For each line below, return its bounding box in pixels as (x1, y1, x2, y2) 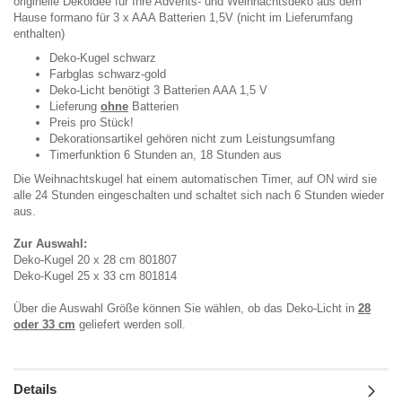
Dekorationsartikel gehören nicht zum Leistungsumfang (49, 131, 335, 145)
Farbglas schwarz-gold (49, 66, 166, 81)
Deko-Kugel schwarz (49, 50, 156, 65)
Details (13, 380, 57, 397)
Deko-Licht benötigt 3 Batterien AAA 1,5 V (49, 83, 267, 97)
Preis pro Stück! (49, 115, 134, 129)
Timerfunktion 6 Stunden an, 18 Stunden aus (49, 147, 282, 162)
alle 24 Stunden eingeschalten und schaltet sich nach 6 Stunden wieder (13, 188, 384, 202)
